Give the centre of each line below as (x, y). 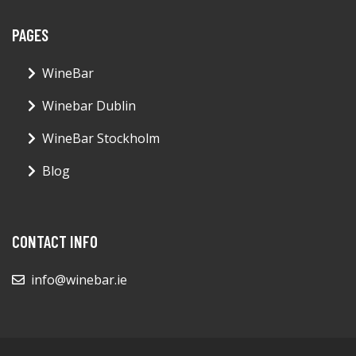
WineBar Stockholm (101, 139)
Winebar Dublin (89, 106)
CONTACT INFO (55, 242)
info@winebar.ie (79, 280)
